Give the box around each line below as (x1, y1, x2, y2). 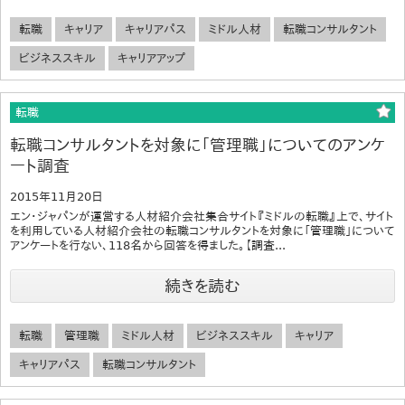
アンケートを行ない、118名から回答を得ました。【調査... (10, 239, 286, 253)
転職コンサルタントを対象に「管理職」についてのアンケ (10, 136, 385, 155)
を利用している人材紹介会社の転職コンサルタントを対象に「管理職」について (10, 224, 394, 239)
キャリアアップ (118, 52, 185, 66)
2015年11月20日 (10, 190, 103, 204)
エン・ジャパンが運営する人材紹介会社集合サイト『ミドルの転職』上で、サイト (10, 210, 393, 224)
